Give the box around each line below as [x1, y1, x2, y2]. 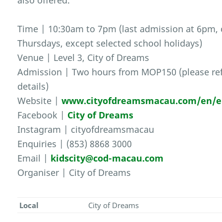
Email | [17, 152, 51, 165]
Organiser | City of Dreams [17, 166, 131, 179]
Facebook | [17, 109, 68, 121]
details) [17, 80, 49, 93]
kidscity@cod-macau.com [51, 152, 164, 165]
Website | [17, 95, 62, 107]
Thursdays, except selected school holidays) [17, 37, 203, 50]
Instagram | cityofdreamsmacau [17, 123, 155, 136]
